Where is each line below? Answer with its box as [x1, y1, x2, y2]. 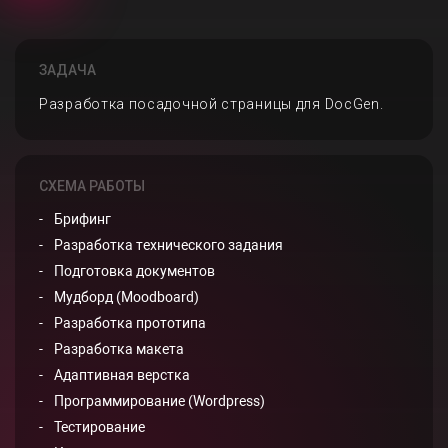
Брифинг [54, 211, 111, 227]
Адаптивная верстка [54, 367, 190, 383]
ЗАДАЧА [39, 62, 96, 78]
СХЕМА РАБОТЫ [39, 178, 145, 194]
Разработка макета [54, 341, 184, 357]
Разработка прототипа [54, 315, 206, 331]
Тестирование [54, 419, 145, 435]
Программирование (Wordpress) [54, 393, 265, 409]
